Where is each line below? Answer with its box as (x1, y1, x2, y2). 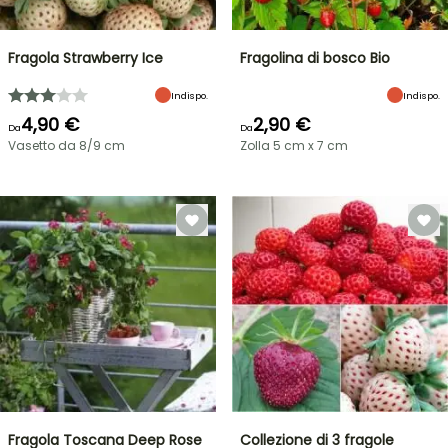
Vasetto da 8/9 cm (8, 137, 125, 154)
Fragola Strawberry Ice (8, 48, 163, 68)
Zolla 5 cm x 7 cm (240, 137, 348, 154)
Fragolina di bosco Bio (240, 48, 390, 68)
